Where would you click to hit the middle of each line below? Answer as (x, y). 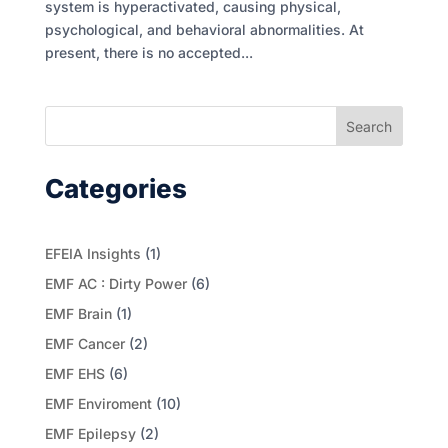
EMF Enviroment (98, 404)
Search (369, 126)
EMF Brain (78, 314)
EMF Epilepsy (90, 434)
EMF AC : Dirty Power (115, 284)
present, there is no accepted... (148, 53)
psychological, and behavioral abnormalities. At (204, 30)
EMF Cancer (84, 344)
